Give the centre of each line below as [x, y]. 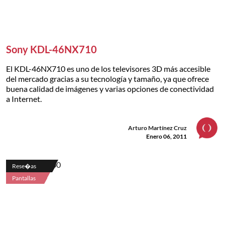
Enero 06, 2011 [166, 136]
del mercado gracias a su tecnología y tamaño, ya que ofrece [107, 78]
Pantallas [24, 178]
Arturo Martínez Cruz [157, 128]
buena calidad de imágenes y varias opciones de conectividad [110, 88]
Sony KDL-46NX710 [51, 49]
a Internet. [24, 98]
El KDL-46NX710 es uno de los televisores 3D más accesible [108, 68]
